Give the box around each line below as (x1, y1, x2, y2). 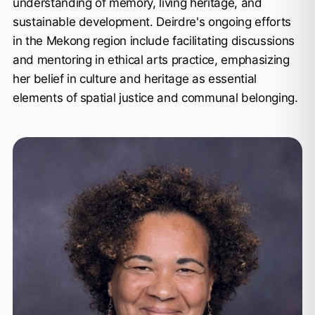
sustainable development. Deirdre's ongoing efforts (12, 14, 291, 29)
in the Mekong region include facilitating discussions (12, 33, 295, 48)
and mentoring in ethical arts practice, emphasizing (12, 52, 290, 67)
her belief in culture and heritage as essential (12, 71, 257, 86)
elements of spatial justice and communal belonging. (12, 90, 298, 105)
